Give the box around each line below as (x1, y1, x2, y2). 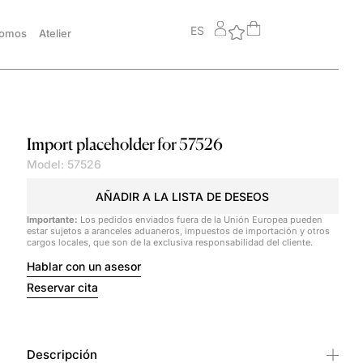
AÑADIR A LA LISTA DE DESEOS (96, 189, 270, 203)
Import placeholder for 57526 (26, 134, 223, 155)
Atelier (38, 27, 71, 40)
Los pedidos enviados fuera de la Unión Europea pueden (77, 213, 322, 225)
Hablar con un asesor (26, 258, 141, 273)
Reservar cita (26, 280, 98, 294)
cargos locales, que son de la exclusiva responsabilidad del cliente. (26, 236, 313, 248)
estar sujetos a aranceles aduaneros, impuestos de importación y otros (26, 224, 330, 237)
